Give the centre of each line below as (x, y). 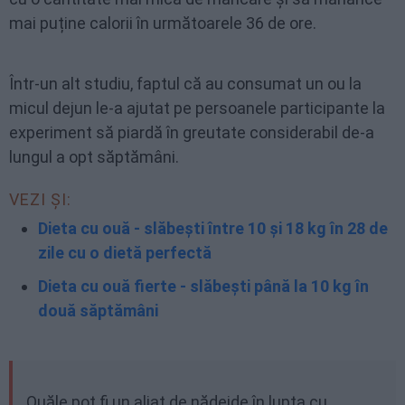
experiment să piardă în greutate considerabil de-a (192, 132)
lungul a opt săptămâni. (94, 157)
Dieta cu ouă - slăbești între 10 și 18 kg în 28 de (213, 228)
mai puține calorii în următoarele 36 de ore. (163, 23)
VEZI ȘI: (40, 199)
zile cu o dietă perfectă (125, 253)
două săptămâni (98, 311)
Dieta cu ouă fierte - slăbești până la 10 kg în (203, 286)
